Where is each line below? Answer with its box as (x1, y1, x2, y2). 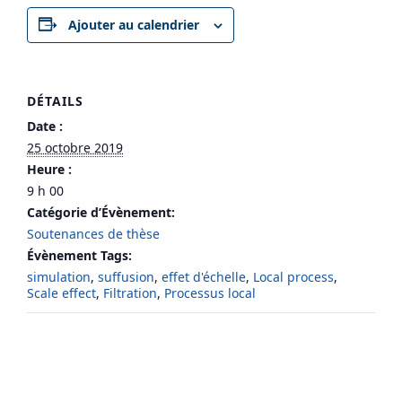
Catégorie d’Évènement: (27, 203, 175, 221)
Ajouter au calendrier (68, 15, 199, 33)
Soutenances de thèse (27, 224, 160, 242)
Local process (253, 267, 334, 285)
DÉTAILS (27, 92, 83, 109)
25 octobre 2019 (27, 138, 123, 156)
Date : (27, 117, 63, 135)
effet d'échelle (162, 267, 246, 285)
